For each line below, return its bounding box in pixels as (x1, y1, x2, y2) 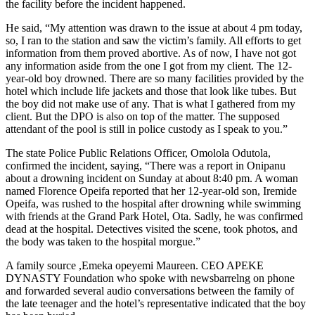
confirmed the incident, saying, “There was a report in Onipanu (6, 160, 285, 172)
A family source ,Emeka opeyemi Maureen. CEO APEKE (6, 259, 264, 272)
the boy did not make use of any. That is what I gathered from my (6, 98, 295, 110)
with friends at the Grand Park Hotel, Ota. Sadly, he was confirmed (6, 210, 303, 223)
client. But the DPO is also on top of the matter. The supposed (6, 110, 280, 123)
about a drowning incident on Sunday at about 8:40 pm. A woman (6, 172, 298, 185)
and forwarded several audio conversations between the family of (6, 285, 294, 297)
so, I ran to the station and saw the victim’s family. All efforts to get (6, 34, 301, 47)
